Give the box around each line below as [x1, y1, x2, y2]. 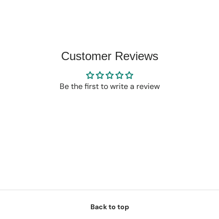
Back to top [90, 202, 129, 211]
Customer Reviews [61, 49, 158, 63]
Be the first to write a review [59, 81, 160, 92]
